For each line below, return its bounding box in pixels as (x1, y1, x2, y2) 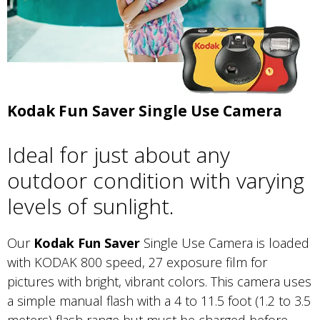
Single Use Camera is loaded (144, 234, 309, 252)
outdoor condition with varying (7, 166, 304, 196)
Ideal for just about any (7, 140, 230, 170)
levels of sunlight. (7, 191, 174, 221)
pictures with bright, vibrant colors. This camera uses (7, 273, 311, 291)
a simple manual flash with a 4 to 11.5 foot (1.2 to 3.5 (7, 292, 311, 310)
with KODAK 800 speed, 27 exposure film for (7, 254, 267, 271)
